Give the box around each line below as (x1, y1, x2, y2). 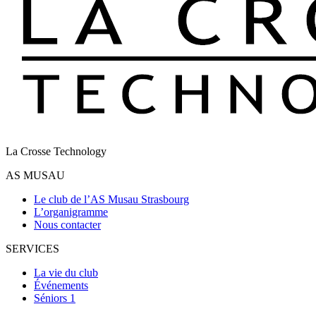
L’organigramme (34, 205, 108, 218)
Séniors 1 (34, 291, 75, 304)
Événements (34, 279, 88, 291)
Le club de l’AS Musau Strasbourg (34, 193, 189, 205)
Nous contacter (34, 218, 101, 231)
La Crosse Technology (6, 145, 107, 157)
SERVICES (6, 242, 59, 255)
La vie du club (34, 266, 98, 279)
